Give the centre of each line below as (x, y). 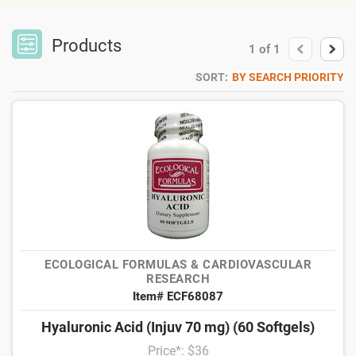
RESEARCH (178, 279)
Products (87, 46)
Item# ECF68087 (178, 297)
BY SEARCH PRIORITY (288, 77)
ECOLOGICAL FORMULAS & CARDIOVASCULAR (178, 265)
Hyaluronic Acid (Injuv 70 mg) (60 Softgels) (178, 327)
